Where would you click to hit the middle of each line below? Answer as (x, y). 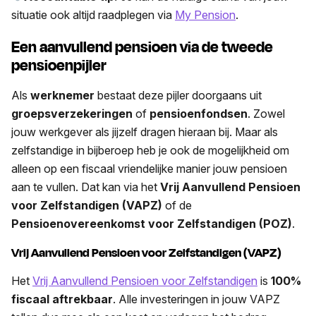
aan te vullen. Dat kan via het (86, 187)
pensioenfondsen (199, 113)
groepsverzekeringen (72, 113)
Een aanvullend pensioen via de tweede (142, 47)
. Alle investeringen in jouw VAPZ (196, 299)
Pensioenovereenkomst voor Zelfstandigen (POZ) (152, 223)
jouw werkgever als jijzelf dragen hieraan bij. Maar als (145, 132)
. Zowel (266, 113)
